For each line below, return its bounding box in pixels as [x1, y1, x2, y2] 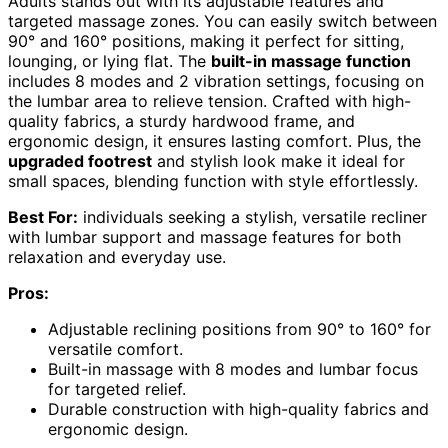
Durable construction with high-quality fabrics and [48, 398, 429, 419]
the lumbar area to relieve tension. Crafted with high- [8, 90, 411, 111]
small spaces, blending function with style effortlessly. [8, 170, 418, 191]
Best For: [8, 206, 78, 227]
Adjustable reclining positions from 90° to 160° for [48, 318, 431, 339]
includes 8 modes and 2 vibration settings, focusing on [8, 70, 424, 91]
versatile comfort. [48, 338, 183, 359]
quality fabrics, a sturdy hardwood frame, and [8, 110, 355, 131]
